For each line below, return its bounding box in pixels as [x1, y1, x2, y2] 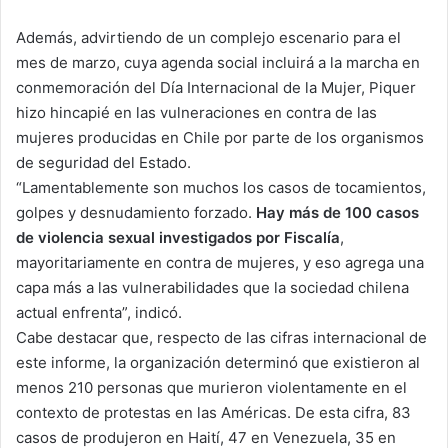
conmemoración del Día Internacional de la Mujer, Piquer [16, 77, 416, 97]
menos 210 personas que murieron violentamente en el [16, 377, 407, 397]
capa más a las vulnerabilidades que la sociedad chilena [16, 277, 409, 297]
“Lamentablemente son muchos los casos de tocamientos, [16, 177, 426, 197]
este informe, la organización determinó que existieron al [16, 352, 420, 372]
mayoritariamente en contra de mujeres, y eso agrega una [16, 252, 424, 272]
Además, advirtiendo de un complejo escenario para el [16, 27, 401, 47]
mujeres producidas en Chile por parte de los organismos [16, 127, 424, 147]
